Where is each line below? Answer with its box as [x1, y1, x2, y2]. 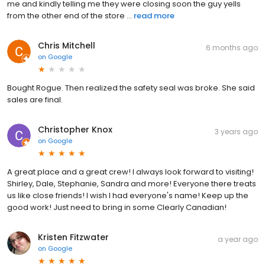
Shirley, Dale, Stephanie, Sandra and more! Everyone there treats [7, 177, 256, 189]
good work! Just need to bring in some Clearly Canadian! [7, 201, 227, 213]
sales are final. [7, 93, 63, 105]
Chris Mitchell [38, 39, 95, 51]
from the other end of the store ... [7, 9, 132, 21]
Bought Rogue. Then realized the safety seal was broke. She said [7, 82, 255, 93]
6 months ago [206, 42, 258, 53]
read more [134, 9, 174, 21]
